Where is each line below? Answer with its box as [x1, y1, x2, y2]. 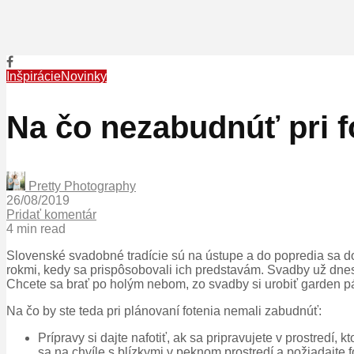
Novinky [61, 70, 107, 83]
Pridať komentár [6, 208, 96, 222]
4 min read [6, 222, 66, 236]
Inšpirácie [6, 70, 61, 83]
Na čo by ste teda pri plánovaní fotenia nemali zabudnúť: [6, 304, 322, 318]
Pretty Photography [25, 179, 136, 194]
